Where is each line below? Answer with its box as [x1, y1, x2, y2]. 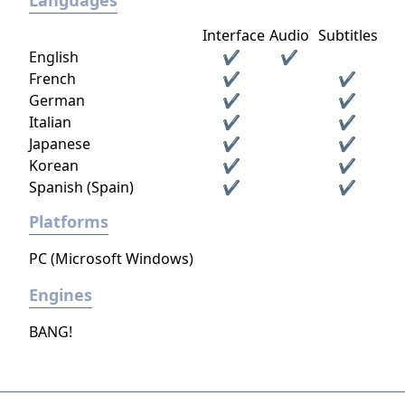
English [29, 47, 79, 67]
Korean [29, 155, 79, 175]
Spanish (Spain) [29, 177, 134, 197]
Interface [202, 25, 265, 45]
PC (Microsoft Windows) [29, 249, 193, 268]
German [29, 90, 85, 110]
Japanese [29, 134, 90, 154]
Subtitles [318, 25, 378, 45]
